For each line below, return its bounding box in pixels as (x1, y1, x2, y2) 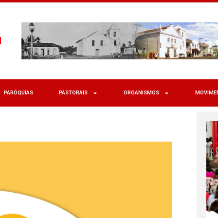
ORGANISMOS (123, 90, 159, 96)
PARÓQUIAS (3, 90, 33, 96)
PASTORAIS (58, 90, 88, 96)
